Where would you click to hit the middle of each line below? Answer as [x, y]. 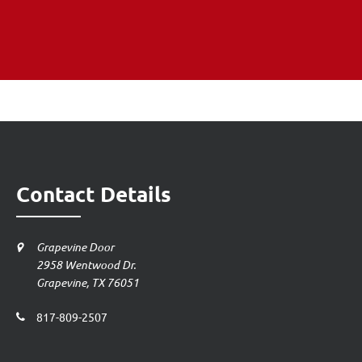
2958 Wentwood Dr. [86, 264]
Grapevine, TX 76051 [88, 282]
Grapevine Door [75, 246]
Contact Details [94, 193]
